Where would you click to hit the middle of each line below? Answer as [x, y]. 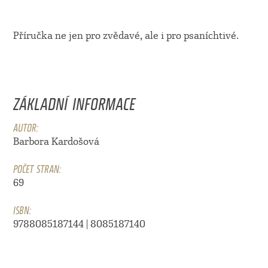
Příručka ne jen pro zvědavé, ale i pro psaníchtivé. [126, 36]
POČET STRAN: [37, 167]
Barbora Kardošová [56, 142]
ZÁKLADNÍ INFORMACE [74, 101]
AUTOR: [25, 126]
